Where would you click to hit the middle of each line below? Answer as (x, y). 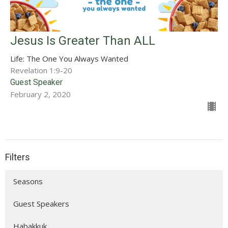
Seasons (28, 181)
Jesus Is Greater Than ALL (83, 41)
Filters (18, 157)
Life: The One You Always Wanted (69, 59)
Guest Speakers (41, 203)
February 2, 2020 (40, 94)
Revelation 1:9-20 (41, 70)
